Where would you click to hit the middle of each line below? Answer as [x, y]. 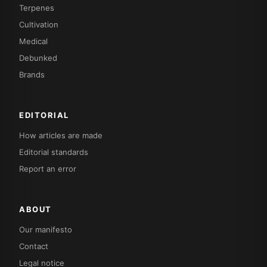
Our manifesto [46, 229]
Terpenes [37, 7]
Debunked [38, 58]
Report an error [48, 168]
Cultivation [39, 24]
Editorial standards [54, 152]
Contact [34, 246]
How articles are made [61, 135]
